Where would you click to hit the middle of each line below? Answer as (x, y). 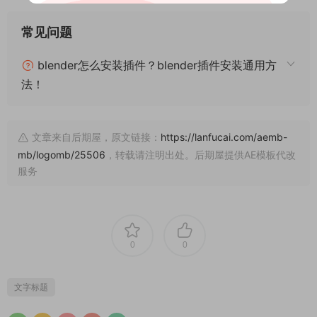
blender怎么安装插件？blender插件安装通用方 (155, 65)
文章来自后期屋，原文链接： (95, 137)
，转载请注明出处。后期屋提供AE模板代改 (201, 154)
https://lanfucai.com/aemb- (224, 137)
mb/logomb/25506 (62, 154)
